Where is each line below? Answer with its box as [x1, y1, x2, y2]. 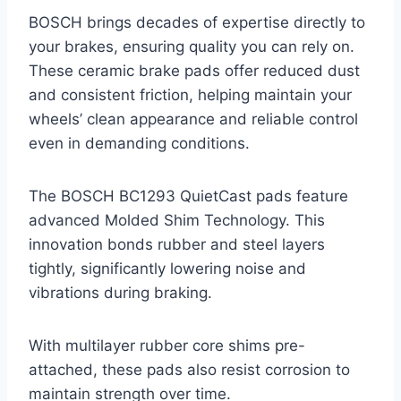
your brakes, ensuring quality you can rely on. [29, 38, 354, 56]
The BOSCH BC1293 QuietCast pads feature [29, 187, 348, 206]
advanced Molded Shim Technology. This [29, 211, 325, 230]
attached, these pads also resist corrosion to [29, 361, 350, 380]
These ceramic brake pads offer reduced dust [29, 62, 360, 81]
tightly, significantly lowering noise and [29, 260, 306, 278]
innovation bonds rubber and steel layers [29, 235, 325, 254]
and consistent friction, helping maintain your [29, 86, 352, 105]
